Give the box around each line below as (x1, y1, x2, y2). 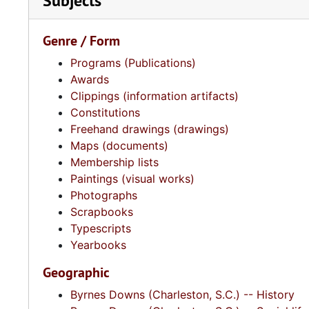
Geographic (43, 263, 110, 281)
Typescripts (70, 221, 131, 235)
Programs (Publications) (70, 56, 196, 70)
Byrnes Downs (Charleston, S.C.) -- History (70, 288, 295, 301)
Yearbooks (70, 238, 126, 252)
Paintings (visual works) (70, 172, 195, 186)
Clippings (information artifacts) (70, 89, 239, 103)
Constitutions (70, 106, 140, 119)
